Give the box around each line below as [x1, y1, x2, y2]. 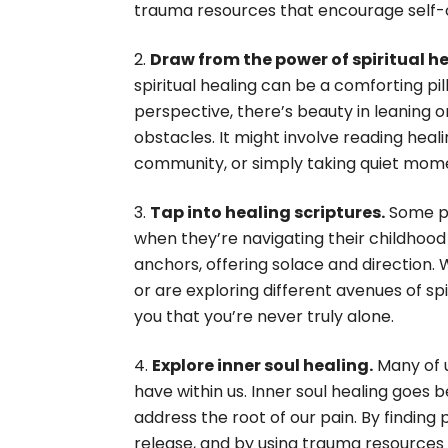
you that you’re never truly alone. [134, 305, 395, 329]
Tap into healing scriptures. [150, 201, 386, 225]
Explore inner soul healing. [152, 354, 374, 378]
